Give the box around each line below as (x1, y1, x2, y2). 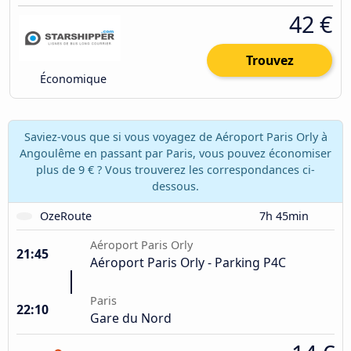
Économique (37, 71, 107, 87)
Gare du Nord (90, 309, 172, 327)
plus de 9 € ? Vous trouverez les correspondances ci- (36, 161, 315, 177)
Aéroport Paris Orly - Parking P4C (90, 253, 286, 271)
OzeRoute (40, 208, 92, 223)
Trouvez (245, 52, 294, 70)
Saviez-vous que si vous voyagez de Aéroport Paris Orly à (24, 128, 327, 144)
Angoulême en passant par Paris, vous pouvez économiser (20, 145, 331, 161)
